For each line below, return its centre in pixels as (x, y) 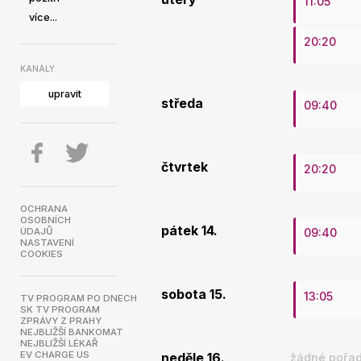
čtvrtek (185, 167)
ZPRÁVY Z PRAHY (61, 321)
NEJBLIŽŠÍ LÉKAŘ (59, 343)
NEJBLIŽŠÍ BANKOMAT (72, 332)
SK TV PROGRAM (60, 309)
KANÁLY (37, 68)
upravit (64, 94)
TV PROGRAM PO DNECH (79, 298)
